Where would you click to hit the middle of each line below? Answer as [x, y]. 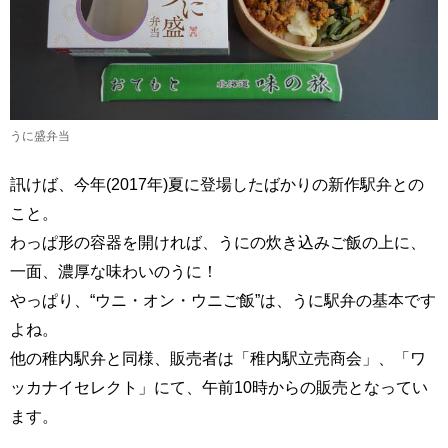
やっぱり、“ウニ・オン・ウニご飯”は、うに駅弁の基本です [223, 300]
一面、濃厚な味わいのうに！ [114, 271]
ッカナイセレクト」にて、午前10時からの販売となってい [219, 387]
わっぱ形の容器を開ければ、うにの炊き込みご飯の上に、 [218, 242]
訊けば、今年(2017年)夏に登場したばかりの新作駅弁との [217, 184]
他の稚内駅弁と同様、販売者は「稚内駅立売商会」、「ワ [218, 358]
